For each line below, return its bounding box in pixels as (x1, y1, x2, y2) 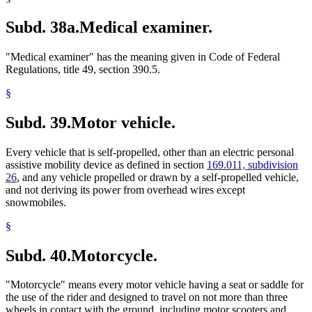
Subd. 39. (6, 113, 71, 132)
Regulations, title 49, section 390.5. (6, 63, 160, 75)
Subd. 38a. (6, 17, 79, 36)
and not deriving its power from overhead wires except (6, 183, 245, 196)
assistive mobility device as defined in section (6, 158, 207, 171)
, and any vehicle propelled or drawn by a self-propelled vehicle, (17, 171, 299, 183)
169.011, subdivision (207, 158, 298, 171)
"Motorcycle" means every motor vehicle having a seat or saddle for (6, 279, 304, 291)
